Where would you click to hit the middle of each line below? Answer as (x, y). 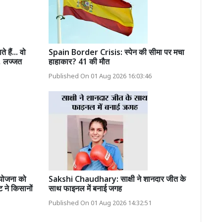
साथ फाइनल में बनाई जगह (85, 189)
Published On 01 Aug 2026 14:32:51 (100, 203)
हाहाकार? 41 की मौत (79, 62)
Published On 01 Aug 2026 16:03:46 (100, 77)
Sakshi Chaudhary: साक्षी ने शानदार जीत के (117, 180)
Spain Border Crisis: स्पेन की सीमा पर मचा (116, 53)
